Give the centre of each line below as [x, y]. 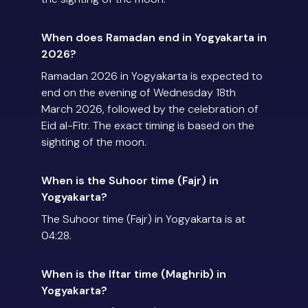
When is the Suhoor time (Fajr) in [130, 181]
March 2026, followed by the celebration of [150, 109]
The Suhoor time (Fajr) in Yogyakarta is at [143, 219]
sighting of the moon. [94, 142]
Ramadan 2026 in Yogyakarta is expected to [152, 76]
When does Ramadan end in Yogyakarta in [154, 38]
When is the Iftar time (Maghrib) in [134, 274]
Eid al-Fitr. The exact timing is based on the [148, 126]
